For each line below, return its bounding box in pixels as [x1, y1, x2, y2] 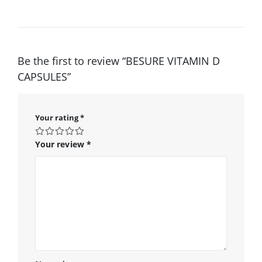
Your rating [35, 112, 80, 123]
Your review [35, 138, 87, 150]
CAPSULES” [18, 69, 71, 84]
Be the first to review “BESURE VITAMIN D [18, 53, 220, 68]
